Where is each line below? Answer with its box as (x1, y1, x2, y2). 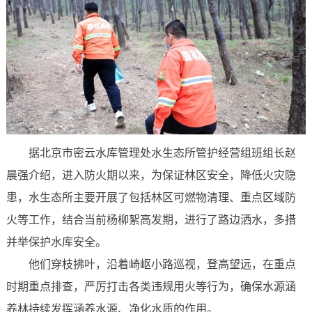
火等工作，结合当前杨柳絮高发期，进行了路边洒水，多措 (6, 213, 296, 226)
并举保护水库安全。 (6, 235, 107, 248)
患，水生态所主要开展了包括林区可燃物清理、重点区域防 (6, 191, 296, 203)
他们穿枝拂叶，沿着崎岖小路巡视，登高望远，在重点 (28, 258, 296, 270)
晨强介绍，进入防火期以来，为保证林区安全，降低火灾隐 (6, 169, 296, 181)
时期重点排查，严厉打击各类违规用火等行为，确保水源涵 (6, 280, 296, 292)
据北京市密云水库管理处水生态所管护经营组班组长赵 (28, 146, 296, 159)
